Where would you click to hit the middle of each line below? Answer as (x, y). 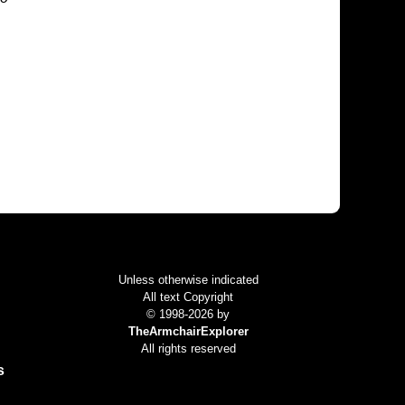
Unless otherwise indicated (188, 279)
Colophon (184, 241)
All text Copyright (188, 297)
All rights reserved (188, 348)
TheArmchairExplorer (188, 331)
